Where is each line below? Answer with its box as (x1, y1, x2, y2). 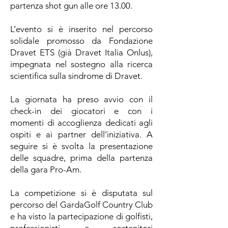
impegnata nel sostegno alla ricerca (10, 59, 153, 69)
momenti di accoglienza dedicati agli (10, 118, 153, 128)
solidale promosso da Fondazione (10, 36, 153, 46)
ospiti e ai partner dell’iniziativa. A (10, 129, 153, 139)
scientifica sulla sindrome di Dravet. (10, 71, 142, 81)
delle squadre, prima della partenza (10, 153, 153, 163)
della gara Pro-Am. (10, 164, 81, 175)
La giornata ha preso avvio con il (10, 94, 153, 104)
